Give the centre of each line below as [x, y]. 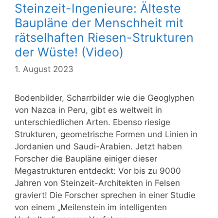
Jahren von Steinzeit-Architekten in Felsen [97, 183]
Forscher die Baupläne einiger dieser [86, 159]
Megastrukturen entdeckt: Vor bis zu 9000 [98, 171]
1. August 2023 [44, 69]
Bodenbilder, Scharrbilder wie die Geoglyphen [104, 98]
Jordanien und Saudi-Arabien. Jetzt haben [98, 147]
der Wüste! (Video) [69, 52]
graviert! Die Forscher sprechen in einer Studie [105, 195]
